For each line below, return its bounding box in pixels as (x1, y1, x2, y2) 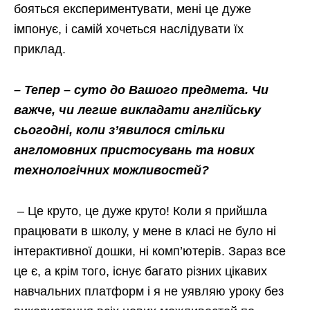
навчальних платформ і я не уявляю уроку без (14, 284, 284, 298)
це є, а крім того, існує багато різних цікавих (14, 264, 267, 278)
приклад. (14, 42, 66, 56)
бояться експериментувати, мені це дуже (14, 2, 251, 16)
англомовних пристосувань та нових (14, 143, 255, 157)
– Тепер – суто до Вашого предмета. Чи (14, 83, 268, 97)
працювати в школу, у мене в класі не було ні (14, 224, 276, 238)
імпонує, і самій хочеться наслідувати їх (14, 22, 244, 36)
